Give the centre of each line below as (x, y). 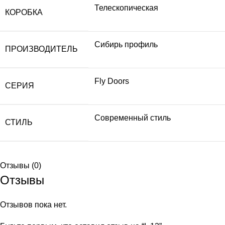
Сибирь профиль (126, 44)
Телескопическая (126, 8)
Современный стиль (133, 118)
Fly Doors (112, 81)
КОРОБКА (24, 12)
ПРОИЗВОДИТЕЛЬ (41, 49)
